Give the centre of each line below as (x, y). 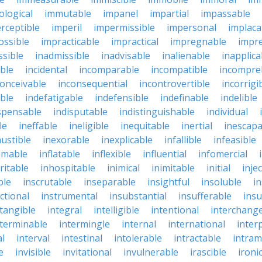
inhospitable (68, 168)
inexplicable (127, 140)
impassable (225, 13)
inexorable (66, 140)
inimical (123, 168)
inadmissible (62, 56)
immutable (68, 13)
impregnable (198, 42)
